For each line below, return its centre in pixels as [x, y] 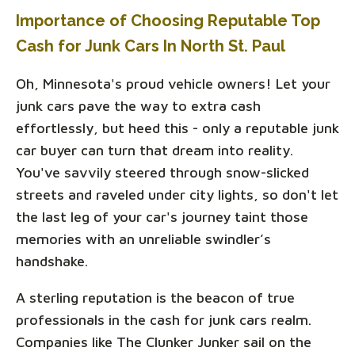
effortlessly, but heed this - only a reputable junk [177, 128]
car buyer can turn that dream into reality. [155, 151]
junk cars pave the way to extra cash [138, 106]
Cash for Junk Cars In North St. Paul [151, 46]
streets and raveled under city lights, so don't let [177, 195]
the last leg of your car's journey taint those [162, 217]
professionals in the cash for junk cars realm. [164, 320]
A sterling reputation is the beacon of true [155, 298]
